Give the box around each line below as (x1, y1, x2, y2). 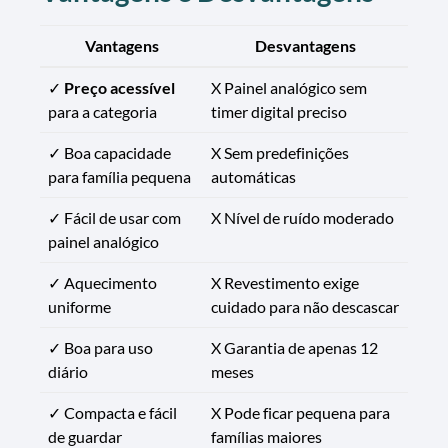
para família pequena (48, 167, 191, 187)
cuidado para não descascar (211, 297, 399, 317)
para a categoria (48, 102, 157, 122)
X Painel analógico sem (211, 78, 367, 98)
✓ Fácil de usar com (48, 208, 181, 228)
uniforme (48, 297, 111, 317)
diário (48, 362, 88, 382)
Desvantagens (255, 36, 356, 56)
